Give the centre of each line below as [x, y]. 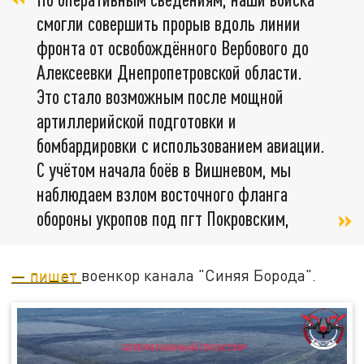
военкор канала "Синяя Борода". [199, 275]
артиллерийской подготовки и [136, 121]
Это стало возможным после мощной [160, 97]
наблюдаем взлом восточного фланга [162, 194]
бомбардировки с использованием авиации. [181, 145]
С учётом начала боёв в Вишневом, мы [164, 170]
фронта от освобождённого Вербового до [173, 48]
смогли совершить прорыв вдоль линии [169, 24]
